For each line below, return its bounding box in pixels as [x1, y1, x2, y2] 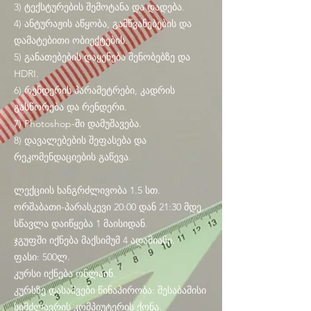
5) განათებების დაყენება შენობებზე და [14, 51, 190, 63]
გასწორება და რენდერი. [14, 101, 127, 113]
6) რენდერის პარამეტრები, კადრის [14, 84, 175, 96]
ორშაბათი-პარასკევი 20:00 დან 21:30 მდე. [14, 201, 204, 213]
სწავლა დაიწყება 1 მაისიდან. [14, 217, 148, 230]
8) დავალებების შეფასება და [14, 134, 146, 146]
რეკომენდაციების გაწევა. [14, 151, 131, 163]
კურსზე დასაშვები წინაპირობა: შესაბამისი [14, 284, 206, 296]
